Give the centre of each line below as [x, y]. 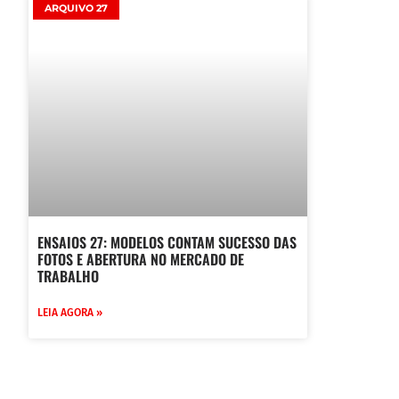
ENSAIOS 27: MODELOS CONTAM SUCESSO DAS [167, 242]
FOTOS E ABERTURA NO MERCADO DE [141, 259]
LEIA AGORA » [70, 312]
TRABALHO [68, 276]
